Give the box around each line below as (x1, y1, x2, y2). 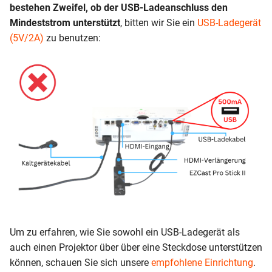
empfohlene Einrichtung (151, 256, 253, 268)
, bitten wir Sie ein (120, 16, 197, 29)
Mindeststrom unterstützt (10, 16, 120, 29)
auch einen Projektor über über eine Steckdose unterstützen (10, 241, 262, 253)
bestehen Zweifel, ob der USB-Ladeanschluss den (10, 1, 228, 13)
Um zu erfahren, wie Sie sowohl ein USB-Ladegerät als (10, 226, 240, 238)
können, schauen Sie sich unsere (10, 256, 151, 268)
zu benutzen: (44, 32, 101, 44)
